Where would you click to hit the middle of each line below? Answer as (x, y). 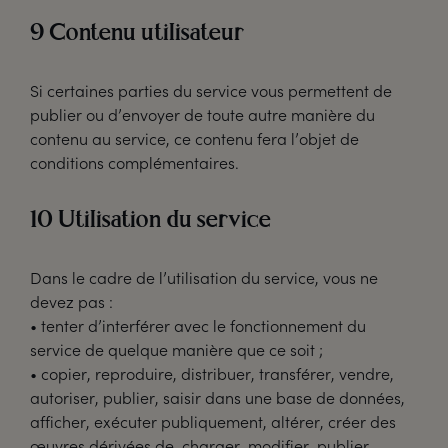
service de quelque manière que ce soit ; (176, 349)
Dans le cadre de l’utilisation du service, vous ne (204, 277)
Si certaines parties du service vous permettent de (211, 90)
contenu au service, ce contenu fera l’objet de (194, 138)
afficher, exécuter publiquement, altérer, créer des (213, 421)
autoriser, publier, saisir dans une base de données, (217, 397)
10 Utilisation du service (150, 221)
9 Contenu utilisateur (137, 34)
